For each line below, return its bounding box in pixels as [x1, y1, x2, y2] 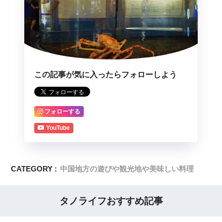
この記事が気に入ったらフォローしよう [34, 70, 177, 79]
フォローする [45, 108, 80, 115]
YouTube [46, 124, 70, 132]
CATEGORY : [11, 165, 57, 173]
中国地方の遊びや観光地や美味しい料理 [60, 165, 194, 173]
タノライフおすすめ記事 [59, 196, 163, 207]
